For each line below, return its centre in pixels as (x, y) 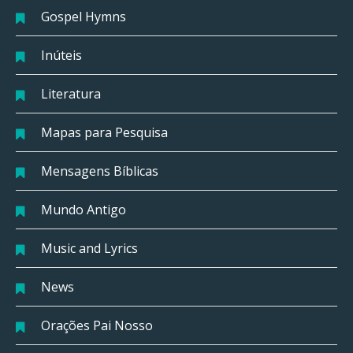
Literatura (71, 93)
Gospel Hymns (84, 16)
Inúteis (61, 55)
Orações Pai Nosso (97, 325)
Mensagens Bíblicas (100, 171)
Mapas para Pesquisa (104, 132)
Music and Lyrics (89, 248)
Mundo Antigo (84, 209)
